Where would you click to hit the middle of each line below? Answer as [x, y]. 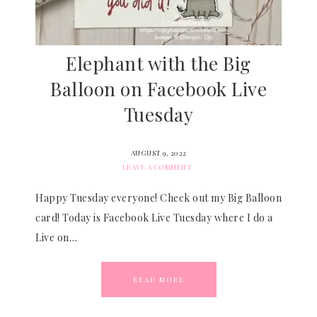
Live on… [56, 237]
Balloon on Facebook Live [158, 89]
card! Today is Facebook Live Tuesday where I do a [154, 218]
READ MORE [158, 279]
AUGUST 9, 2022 [158, 153]
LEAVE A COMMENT [157, 167]
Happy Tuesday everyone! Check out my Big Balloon [158, 198]
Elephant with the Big [158, 63]
